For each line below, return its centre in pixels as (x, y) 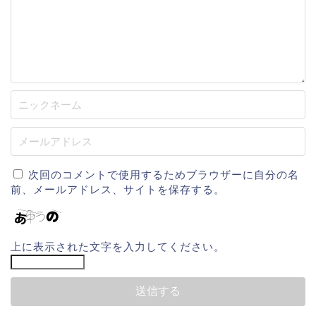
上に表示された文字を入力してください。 (118, 247)
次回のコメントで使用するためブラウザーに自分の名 (164, 175)
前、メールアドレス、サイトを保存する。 (118, 190)
